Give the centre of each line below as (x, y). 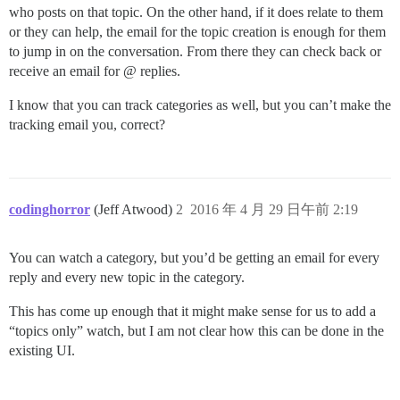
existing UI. (42, 350)
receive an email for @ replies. (95, 71)
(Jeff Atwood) (135, 209)
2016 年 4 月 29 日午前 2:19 (274, 209)
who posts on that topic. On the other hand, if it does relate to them (196, 12)
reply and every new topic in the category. (127, 277)
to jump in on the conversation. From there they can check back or (195, 51)
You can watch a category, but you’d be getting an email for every (194, 258)
